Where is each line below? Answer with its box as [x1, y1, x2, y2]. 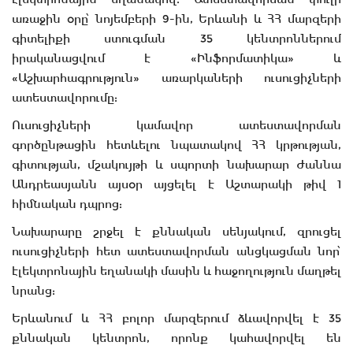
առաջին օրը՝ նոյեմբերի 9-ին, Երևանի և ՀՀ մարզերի [12, 12, 341, 27]
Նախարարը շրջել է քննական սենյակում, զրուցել [12, 225, 341, 240]
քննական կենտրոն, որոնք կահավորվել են [12, 331, 341, 346]
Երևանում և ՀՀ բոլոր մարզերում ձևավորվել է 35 [12, 311, 341, 326]
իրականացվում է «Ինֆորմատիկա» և [12, 51, 341, 66]
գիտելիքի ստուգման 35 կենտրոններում [12, 32, 341, 46]
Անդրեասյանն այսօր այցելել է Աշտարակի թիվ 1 [12, 177, 341, 192]
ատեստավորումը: [12, 91, 117, 106]
